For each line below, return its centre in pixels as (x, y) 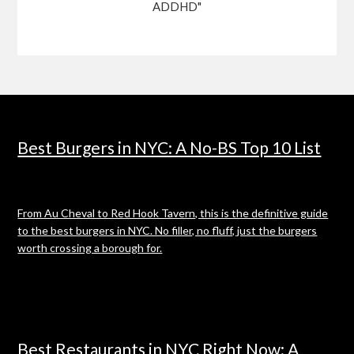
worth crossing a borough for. (90, 247)
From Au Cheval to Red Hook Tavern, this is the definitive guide (173, 213)
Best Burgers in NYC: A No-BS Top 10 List (169, 147)
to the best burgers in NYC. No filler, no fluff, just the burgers (168, 230)
